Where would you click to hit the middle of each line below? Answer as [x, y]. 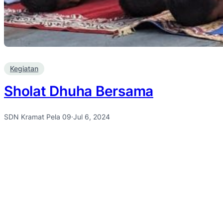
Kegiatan [24, 69]
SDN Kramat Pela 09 [38, 116]
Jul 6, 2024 [92, 116]
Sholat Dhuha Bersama [79, 91]
